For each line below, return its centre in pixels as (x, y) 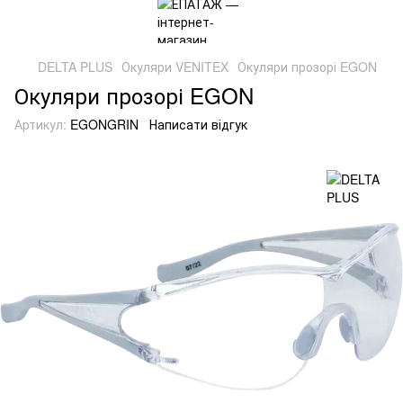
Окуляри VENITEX (175, 67)
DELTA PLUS (75, 67)
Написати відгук (198, 124)
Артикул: (40, 124)
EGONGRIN (103, 124)
